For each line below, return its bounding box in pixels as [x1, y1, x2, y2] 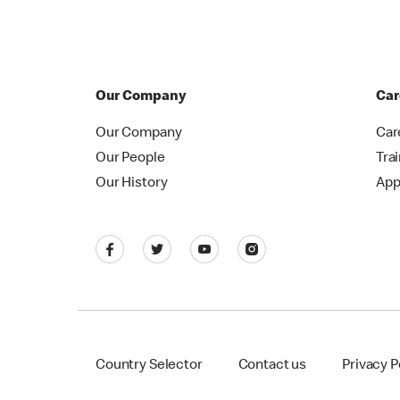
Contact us [237, 359, 307, 373]
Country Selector [96, 359, 203, 373]
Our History [96, 177, 168, 191]
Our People [96, 152, 165, 166]
